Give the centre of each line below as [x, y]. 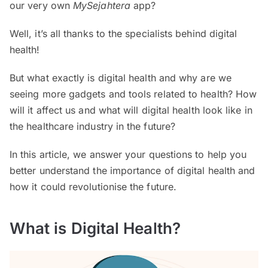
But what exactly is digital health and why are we [121, 78]
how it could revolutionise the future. [93, 187]
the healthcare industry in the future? [94, 127]
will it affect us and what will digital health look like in [131, 110]
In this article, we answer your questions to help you [128, 155]
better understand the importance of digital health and [133, 171]
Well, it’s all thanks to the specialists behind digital [124, 34]
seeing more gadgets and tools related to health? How [133, 94]
